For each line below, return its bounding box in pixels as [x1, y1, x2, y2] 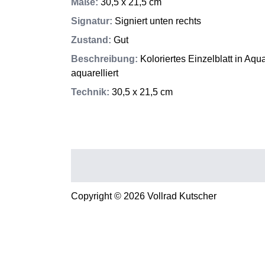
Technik [71, 87, 106, 97]
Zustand [71, 35, 108, 45]
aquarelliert [71, 68, 118, 78]
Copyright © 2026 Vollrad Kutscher [71, 190, 216, 201]
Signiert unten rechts [115, 16, 201, 26]
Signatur [71, 16, 109, 26]
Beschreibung [71, 54, 135, 64]
